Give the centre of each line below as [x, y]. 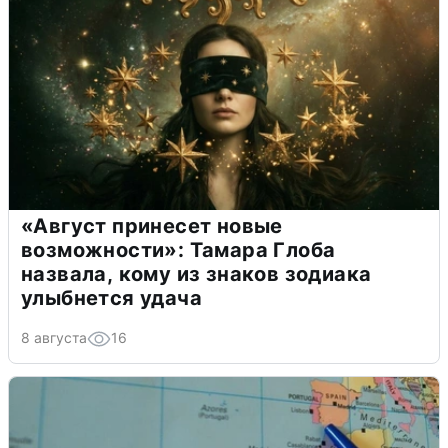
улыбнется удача [111, 298]
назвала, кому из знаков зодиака [196, 274]
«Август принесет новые [152, 226]
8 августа [54, 338]
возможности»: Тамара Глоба [178, 250]
